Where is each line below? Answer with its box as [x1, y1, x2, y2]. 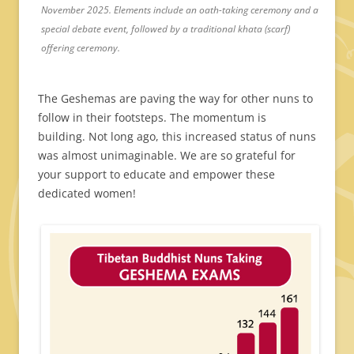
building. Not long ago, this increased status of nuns [38, 129, 316, 145]
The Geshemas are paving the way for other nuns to [38, 91, 313, 107]
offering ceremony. [41, 41, 120, 55]
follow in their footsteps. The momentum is [38, 110, 266, 126]
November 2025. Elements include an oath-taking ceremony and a [41, 3, 318, 17]
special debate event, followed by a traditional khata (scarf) [41, 22, 290, 36]
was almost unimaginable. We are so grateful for [38, 148, 296, 164]
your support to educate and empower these [38, 167, 275, 183]
